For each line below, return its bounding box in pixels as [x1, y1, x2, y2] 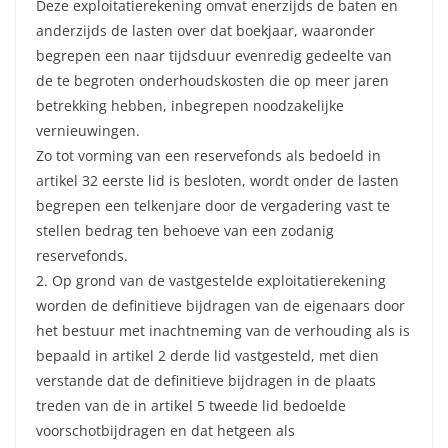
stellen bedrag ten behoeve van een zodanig [36, 221, 334, 241]
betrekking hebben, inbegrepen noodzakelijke [36, 96, 344, 116]
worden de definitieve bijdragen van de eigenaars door [36, 296, 405, 316]
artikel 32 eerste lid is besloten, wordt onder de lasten [36, 171, 399, 191]
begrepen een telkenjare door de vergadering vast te [36, 196, 390, 216]
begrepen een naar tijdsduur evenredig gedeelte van [36, 46, 392, 66]
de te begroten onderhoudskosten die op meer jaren [36, 71, 389, 91]
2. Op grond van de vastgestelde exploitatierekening [36, 271, 386, 291]
